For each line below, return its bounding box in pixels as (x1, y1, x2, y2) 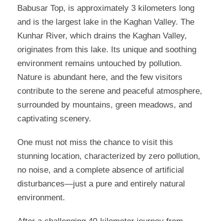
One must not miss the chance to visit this (17, 138, 173, 147)
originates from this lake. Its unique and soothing (17, 45, 196, 55)
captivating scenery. (17, 114, 91, 124)
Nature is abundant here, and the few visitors (17, 73, 183, 82)
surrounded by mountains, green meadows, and (17, 100, 192, 110)
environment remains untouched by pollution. (17, 59, 182, 69)
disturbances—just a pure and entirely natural (17, 179, 185, 189)
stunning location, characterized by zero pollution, (17, 151, 200, 161)
